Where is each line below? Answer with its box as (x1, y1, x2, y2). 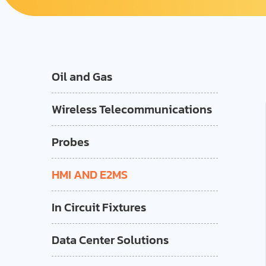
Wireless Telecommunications (52, 100, 212, 118)
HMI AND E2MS (52, 166, 128, 183)
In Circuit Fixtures (52, 198, 146, 216)
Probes (52, 133, 89, 151)
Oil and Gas (52, 68, 112, 85)
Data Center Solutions (52, 231, 169, 249)
